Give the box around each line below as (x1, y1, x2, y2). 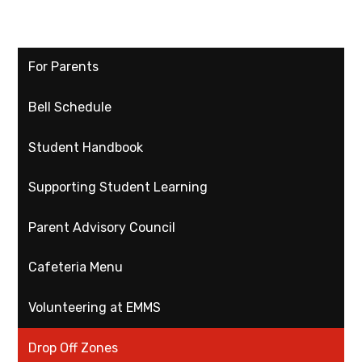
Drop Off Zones (28, 339, 119, 356)
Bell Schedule (28, 99, 112, 116)
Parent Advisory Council (28, 219, 176, 235)
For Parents (28, 59, 99, 75)
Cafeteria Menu (28, 259, 124, 276)
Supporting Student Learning (28, 179, 208, 196)
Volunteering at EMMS (28, 299, 162, 315)
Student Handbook (28, 139, 144, 155)
